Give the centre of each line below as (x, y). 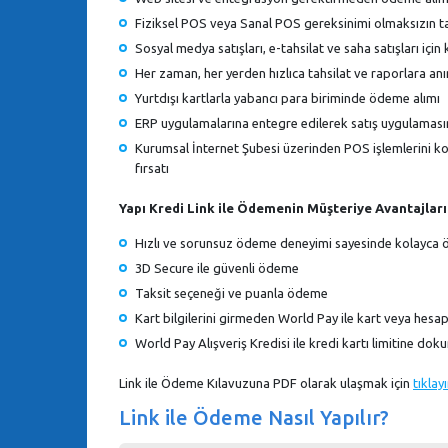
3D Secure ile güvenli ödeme (217, 267)
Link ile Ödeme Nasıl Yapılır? (254, 417)
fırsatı (152, 167)
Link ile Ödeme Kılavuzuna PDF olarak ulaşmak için (266, 382)
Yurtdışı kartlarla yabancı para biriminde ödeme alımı (287, 97)
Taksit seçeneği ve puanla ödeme (231, 292)
